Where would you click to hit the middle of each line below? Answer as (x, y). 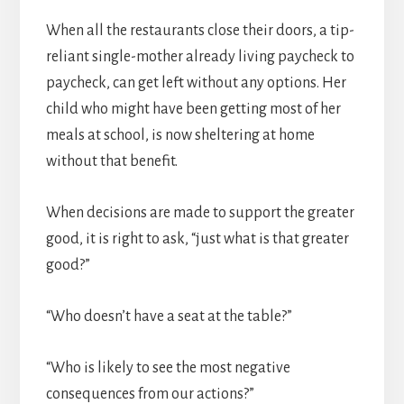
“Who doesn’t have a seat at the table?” (169, 317)
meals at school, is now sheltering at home (180, 136)
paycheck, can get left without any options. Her (196, 83)
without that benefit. (111, 162)
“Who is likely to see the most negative (168, 368)
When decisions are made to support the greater (200, 213)
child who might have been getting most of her (193, 110)
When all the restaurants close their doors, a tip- (200, 31)
